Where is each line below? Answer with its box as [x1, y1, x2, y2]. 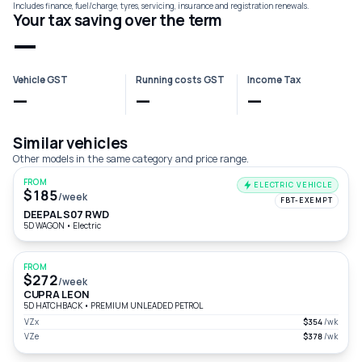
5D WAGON [23, 220, 66, 231]
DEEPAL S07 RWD [23, 208, 109, 221]
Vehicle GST [13, 74, 68, 86]
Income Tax [247, 74, 301, 86]
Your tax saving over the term [13, 10, 223, 31]
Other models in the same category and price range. [13, 152, 249, 166]
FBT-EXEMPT [280, 196, 333, 205]
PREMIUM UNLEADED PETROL [89, 300, 203, 311]
